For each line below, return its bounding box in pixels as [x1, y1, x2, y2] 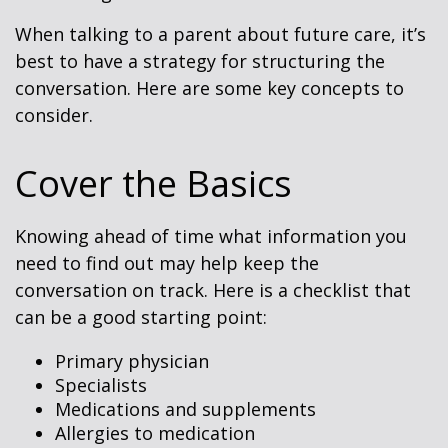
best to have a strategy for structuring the [15, 49, 385, 73]
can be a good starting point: [15, 305, 267, 329]
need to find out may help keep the [15, 251, 319, 275]
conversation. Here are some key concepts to [15, 76, 404, 100]
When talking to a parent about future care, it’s [15, 22, 426, 46]
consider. [15, 103, 93, 127]
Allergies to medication [55, 421, 255, 445]
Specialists [55, 373, 147, 397]
